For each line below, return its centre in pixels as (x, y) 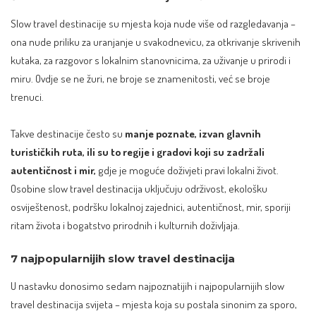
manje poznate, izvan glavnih (193, 133)
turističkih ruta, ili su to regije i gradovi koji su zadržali (138, 151)
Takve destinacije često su (68, 133)
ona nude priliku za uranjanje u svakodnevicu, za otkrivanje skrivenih (156, 42)
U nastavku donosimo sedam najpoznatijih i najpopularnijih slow (147, 286)
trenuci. (28, 97)
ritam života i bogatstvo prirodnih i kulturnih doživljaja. (125, 225)
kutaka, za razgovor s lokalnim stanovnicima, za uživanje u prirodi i (151, 60)
